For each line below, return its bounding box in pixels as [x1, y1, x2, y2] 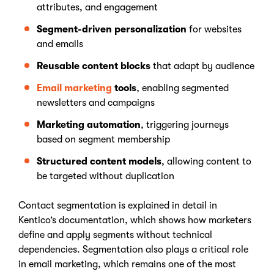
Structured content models [37, 156, 161, 167]
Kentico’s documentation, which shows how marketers [18, 215, 251, 226]
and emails [37, 39, 83, 50]
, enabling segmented [136, 83, 229, 94]
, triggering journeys [141, 119, 229, 130]
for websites [189, 24, 242, 35]
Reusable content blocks [37, 61, 150, 72]
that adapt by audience [153, 61, 254, 72]
